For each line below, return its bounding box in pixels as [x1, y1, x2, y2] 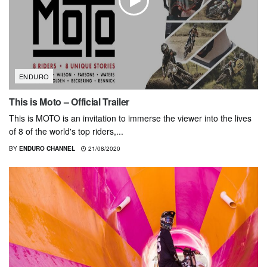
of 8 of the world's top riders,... [9, 125, 123, 137]
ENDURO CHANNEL [19, 144, 75, 153]
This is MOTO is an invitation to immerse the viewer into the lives [9, 111, 252, 124]
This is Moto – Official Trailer [9, 94, 130, 108]
